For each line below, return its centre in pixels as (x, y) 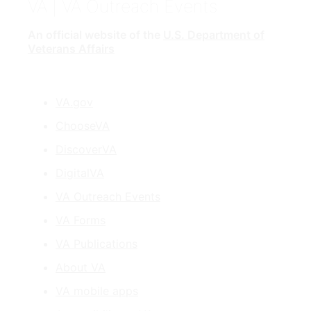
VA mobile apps (97, 291)
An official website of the (95, 35)
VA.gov (74, 102)
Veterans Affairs (71, 49)
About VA (81, 268)
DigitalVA (80, 173)
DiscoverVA (86, 150)
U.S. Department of (214, 35)
